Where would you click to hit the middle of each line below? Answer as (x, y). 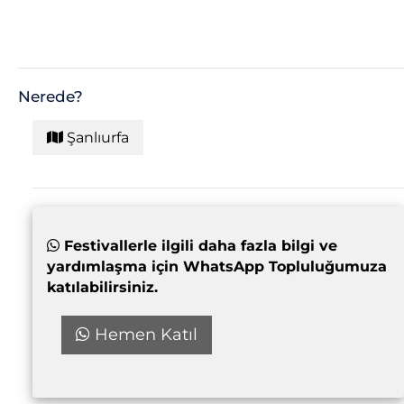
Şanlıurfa (96, 137)
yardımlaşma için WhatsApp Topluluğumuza (217, 266)
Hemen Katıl (144, 334)
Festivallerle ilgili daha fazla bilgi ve (198, 245)
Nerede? (50, 96)
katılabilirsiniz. (102, 287)
